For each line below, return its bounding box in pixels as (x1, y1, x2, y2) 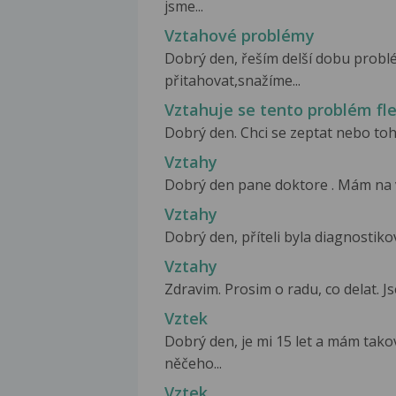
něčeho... (164, 354, 222, 374)
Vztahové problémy (164, 24, 315, 46)
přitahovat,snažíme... (164, 70, 301, 90)
